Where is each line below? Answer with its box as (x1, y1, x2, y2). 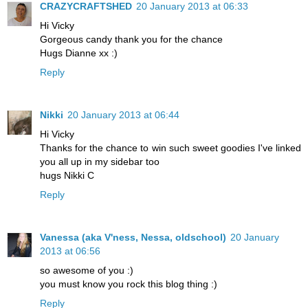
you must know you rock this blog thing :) (40, 278, 217, 290)
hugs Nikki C (40, 170, 94, 181)
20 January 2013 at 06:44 (67, 109, 179, 121)
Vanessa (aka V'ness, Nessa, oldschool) (40, 232, 226, 243)
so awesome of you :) (40, 265, 133, 276)
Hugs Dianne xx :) (40, 47, 118, 59)
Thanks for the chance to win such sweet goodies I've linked (40, 142, 301, 154)
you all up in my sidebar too (40, 156, 159, 168)
